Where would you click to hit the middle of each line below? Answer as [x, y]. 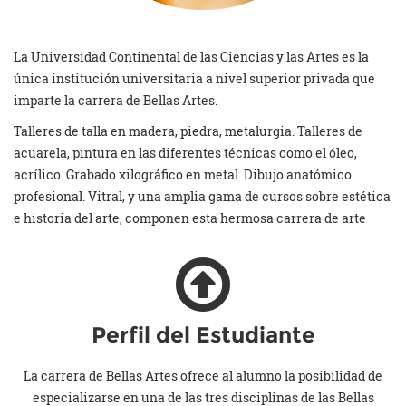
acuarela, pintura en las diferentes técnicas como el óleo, [185, 153]
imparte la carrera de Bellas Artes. [116, 101]
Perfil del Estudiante [203, 335]
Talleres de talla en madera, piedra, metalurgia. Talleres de [188, 131]
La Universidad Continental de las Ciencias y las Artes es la [191, 57]
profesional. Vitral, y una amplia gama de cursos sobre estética [202, 197]
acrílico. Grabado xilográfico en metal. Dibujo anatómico [183, 175]
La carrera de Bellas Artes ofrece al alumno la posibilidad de [203, 376]
